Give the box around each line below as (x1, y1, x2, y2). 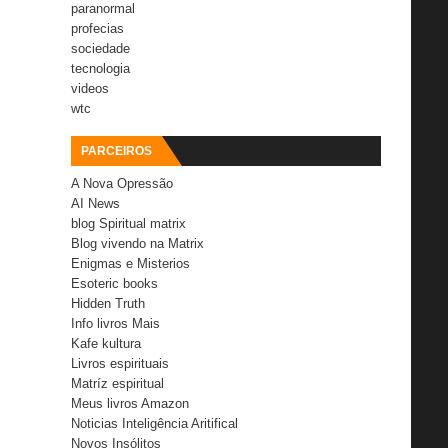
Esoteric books (71, 275, 158, 291)
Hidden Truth (71, 295, 145, 311)
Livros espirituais (71, 355, 169, 371)
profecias (71, 20, 124, 36)
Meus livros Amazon (71, 395, 189, 411)
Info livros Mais (71, 315, 160, 331)
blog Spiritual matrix (71, 215, 186, 231)
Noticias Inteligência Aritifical (71, 415, 238, 431)
